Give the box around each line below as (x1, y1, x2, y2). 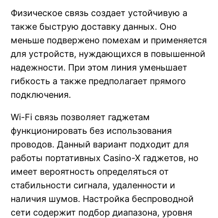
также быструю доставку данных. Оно (11, 21, 177, 32)
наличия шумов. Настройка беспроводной (11, 193, 194, 204)
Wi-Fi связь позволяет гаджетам (11, 111, 150, 122)
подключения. (11, 89, 72, 100)
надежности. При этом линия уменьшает (11, 62, 188, 73)
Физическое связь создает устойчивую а (11, 7, 188, 18)
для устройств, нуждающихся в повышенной (11, 48, 206, 59)
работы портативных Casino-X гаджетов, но (11, 152, 199, 163)
